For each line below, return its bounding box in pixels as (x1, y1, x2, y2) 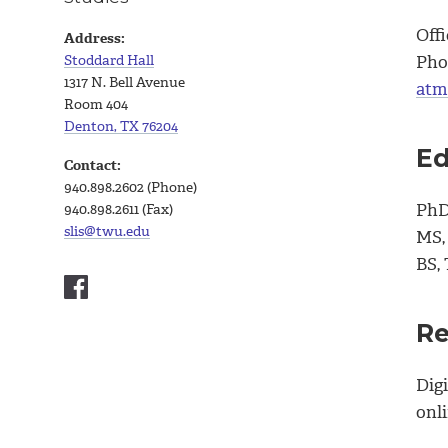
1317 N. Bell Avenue (64, 72, 185, 92)
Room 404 (64, 94, 128, 114)
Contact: (64, 156, 121, 176)
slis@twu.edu (64, 222, 150, 242)
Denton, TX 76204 (64, 116, 178, 136)
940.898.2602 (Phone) (64, 178, 197, 198)
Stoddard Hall (64, 50, 154, 70)
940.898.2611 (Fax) (64, 200, 173, 220)
